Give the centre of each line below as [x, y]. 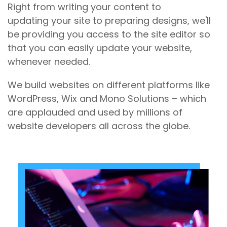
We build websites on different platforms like [109, 85]
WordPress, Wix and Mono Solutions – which [107, 99]
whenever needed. [49, 62]
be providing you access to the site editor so [109, 34]
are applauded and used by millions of [95, 112]
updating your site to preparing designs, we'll [109, 21]
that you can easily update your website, [100, 48]
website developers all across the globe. [99, 126]
